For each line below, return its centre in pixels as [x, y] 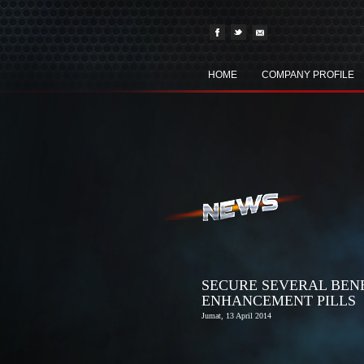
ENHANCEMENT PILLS [279, 301]
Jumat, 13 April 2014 [236, 316]
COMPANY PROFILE [308, 75]
